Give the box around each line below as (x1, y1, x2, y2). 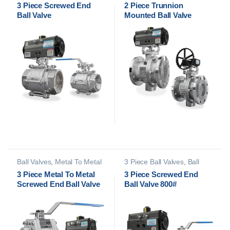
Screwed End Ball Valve (17, 179, 100, 188)
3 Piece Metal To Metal (17, 169, 95, 179)
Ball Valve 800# (124, 179, 177, 188)
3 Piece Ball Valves (124, 158, 184, 166)
